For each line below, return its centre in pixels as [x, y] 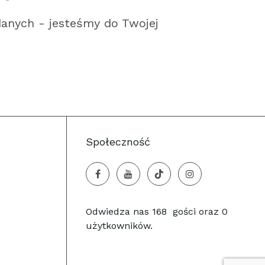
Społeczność [118, 142]
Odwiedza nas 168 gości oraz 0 [157, 211]
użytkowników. [119, 226]
